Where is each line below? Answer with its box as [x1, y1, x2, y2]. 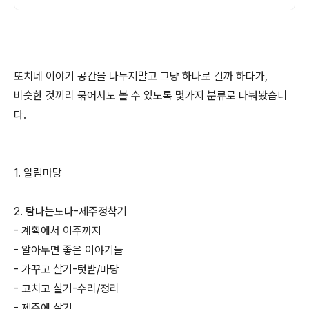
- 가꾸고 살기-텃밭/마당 [14, 263, 119, 276]
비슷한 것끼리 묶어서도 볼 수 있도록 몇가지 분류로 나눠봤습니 [14, 89, 287, 102]
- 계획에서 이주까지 [14, 224, 101, 237]
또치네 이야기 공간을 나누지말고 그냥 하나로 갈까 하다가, [14, 70, 268, 83]
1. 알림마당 [14, 166, 62, 179]
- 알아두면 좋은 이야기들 [14, 243, 123, 257]
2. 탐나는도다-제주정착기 [14, 205, 127, 218]
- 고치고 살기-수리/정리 [14, 282, 119, 295]
